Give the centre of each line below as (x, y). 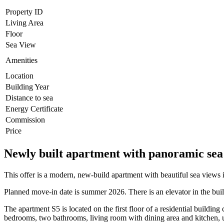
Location (19, 76)
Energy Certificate (34, 109)
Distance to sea (29, 98)
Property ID (24, 12)
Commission (25, 120)
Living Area (24, 23)
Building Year (27, 87)
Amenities (21, 60)
